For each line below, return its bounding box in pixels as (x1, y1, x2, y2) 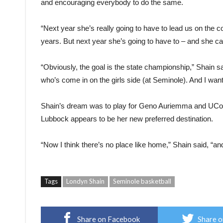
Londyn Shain (66, 177, 105, 186)
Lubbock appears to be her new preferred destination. (41, 114, 213, 123)
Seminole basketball (113, 177, 171, 186)
